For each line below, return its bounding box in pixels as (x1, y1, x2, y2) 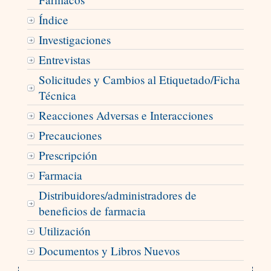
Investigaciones (38, 32, 111, 48)
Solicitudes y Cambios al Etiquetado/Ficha (38, 72, 240, 88)
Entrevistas (38, 52, 90, 68)
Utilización (38, 223, 91, 239)
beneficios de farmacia (38, 203, 146, 219)
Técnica (38, 88, 76, 103)
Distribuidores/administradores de (38, 188, 197, 203)
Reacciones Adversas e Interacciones (38, 108, 213, 123)
